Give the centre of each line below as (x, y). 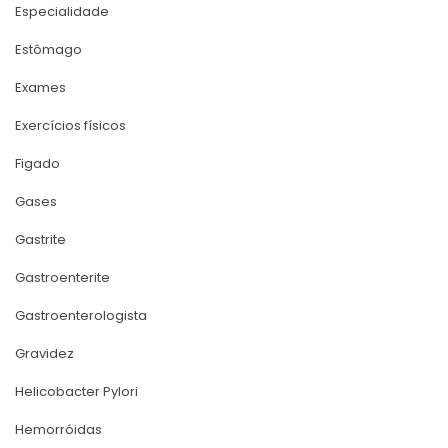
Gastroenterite (62, 277)
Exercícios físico (70, 125)
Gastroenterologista (81, 315)
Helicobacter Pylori (76, 391)
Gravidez (44, 353)
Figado (37, 163)
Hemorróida (58, 429)
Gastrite (40, 239)
